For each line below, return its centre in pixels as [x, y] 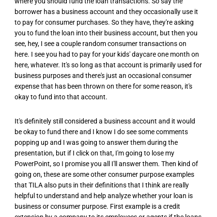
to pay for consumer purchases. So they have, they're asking [104, 23]
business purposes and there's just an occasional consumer [103, 76]
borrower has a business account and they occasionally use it [106, 12]
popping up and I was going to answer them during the [96, 142]
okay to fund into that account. [61, 97]
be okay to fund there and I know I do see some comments [101, 132]
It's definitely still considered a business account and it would [105, 121]
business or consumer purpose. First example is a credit [97, 206]
